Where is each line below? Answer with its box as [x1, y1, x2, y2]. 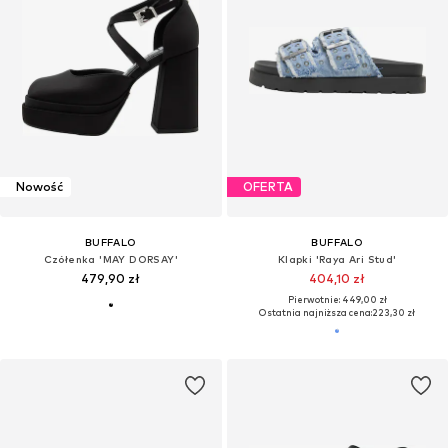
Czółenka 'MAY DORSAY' [43, 252, 178, 265]
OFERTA [242, 179, 293, 195]
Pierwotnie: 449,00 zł [287, 293, 387, 305]
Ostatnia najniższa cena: [259, 306, 373, 318]
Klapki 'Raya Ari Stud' [277, 252, 397, 265]
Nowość [16, 179, 63, 195]
